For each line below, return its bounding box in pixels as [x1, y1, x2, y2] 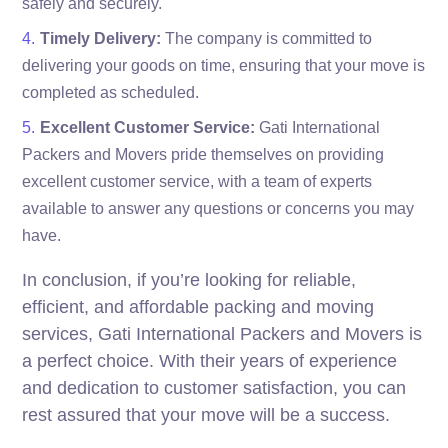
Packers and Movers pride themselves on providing [22, 145, 385, 163]
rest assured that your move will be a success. [22, 404, 391, 425]
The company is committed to [161, 29, 373, 47]
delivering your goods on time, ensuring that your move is [22, 56, 426, 74]
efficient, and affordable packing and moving [22, 296, 375, 317]
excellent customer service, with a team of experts [22, 172, 373, 190]
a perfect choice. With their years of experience [22, 350, 398, 371]
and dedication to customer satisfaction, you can [22, 377, 407, 398]
